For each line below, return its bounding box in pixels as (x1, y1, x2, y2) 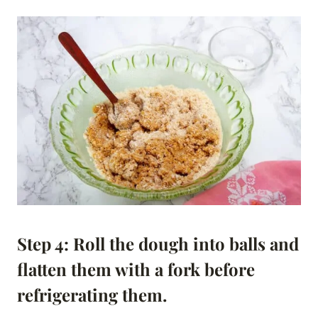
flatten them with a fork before (17, 258, 255, 281)
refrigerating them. (17, 283, 167, 307)
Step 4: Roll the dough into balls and (17, 232, 299, 256)
